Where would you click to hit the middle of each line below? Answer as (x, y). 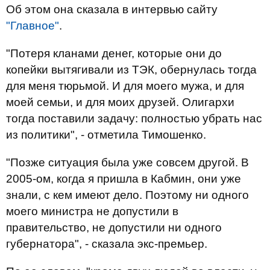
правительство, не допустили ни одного (114, 228)
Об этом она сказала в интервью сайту (112, 9)
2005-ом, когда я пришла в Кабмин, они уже (124, 179)
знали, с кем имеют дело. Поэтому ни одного (127, 195)
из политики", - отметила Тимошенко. (106, 135)
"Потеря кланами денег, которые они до (114, 53)
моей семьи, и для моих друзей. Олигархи (120, 102)
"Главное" (33, 26)
